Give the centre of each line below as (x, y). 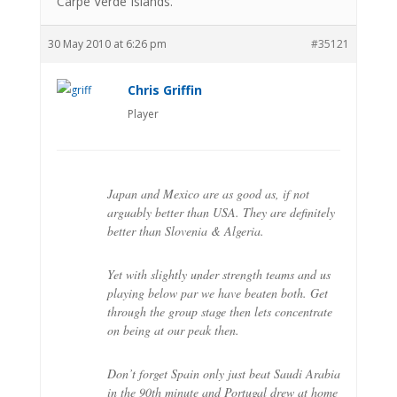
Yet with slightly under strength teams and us (218, 274)
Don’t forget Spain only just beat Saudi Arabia (223, 373)
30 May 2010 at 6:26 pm (107, 43)
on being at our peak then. (173, 330)
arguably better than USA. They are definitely (221, 212)
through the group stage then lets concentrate (219, 311)
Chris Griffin (164, 90)
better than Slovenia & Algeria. (185, 230)
